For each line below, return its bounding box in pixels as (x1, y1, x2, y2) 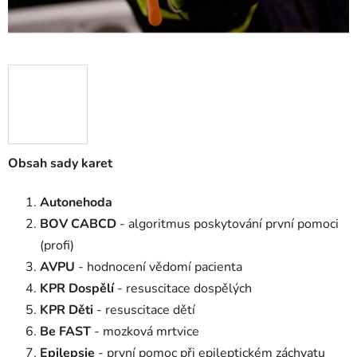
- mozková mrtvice (94, 323, 199, 341)
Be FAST (40, 323, 91, 341)
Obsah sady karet (8, 155, 112, 173)
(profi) (40, 237, 74, 255)
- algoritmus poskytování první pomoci (120, 215, 339, 233)
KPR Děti (40, 301, 93, 320)
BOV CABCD (40, 215, 116, 233)
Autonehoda (40, 194, 112, 212)
